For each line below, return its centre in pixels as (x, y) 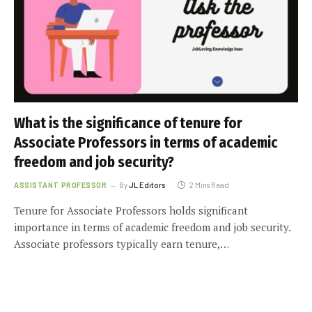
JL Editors (147, 185)
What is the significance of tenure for (128, 123)
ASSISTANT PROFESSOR (61, 185)
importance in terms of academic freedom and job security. (152, 227)
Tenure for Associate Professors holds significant (131, 210)
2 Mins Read (209, 185)
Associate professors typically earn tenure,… (122, 243)
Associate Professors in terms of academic (146, 142)
